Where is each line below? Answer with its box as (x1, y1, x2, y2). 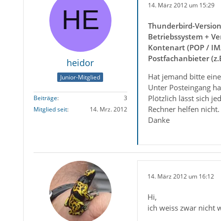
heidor (67, 57, 94, 69)
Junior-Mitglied (60, 73, 101, 82)
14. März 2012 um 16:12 (147, 172, 214, 181)
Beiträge (33, 94, 57, 103)
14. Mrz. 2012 (89, 105, 127, 114)
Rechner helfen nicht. (147, 104, 220, 114)
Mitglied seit (33, 105, 67, 114)
